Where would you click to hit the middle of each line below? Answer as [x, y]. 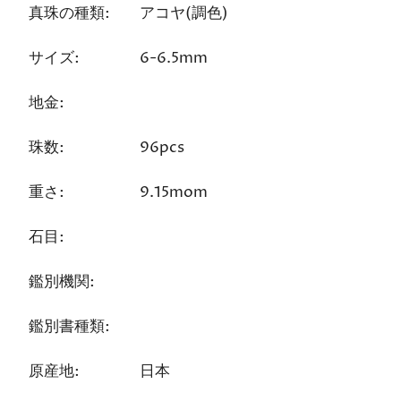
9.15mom [173, 192]
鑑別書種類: [69, 326]
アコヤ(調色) [183, 13]
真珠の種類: [69, 13]
